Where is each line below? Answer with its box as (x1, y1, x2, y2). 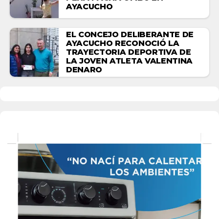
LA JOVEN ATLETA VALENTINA (66, 56, 193, 66)
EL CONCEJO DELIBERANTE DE (66, 29, 194, 39)
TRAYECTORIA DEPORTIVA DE (66, 47, 191, 57)
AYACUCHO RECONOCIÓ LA (66, 38, 179, 48)
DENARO (66, 65, 103, 74)
